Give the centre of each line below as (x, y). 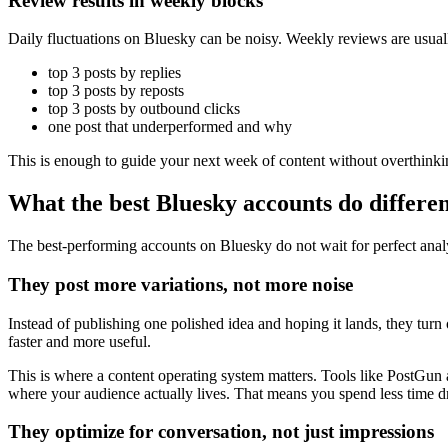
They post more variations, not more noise (180, 284)
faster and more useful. (79, 341)
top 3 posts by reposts (116, 91)
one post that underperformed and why (170, 127)
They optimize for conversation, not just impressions (221, 432)
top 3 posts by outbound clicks (144, 109)
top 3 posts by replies (114, 73)
